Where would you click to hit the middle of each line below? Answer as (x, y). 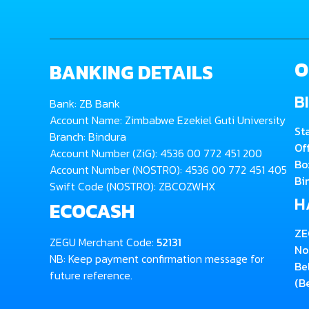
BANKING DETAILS (131, 72)
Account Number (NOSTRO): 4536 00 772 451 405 (168, 170)
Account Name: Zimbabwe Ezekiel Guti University (168, 120)
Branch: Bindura (88, 137)
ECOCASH (92, 211)
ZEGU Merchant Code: (103, 242)
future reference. (91, 275)
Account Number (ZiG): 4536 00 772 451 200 (156, 153)
